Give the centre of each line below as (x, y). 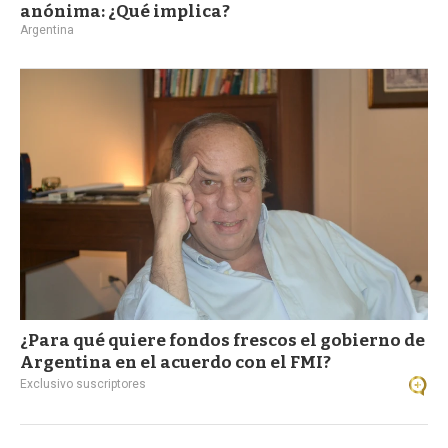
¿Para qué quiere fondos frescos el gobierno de (222, 341)
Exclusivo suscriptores (83, 383)
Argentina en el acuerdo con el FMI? (175, 363)
